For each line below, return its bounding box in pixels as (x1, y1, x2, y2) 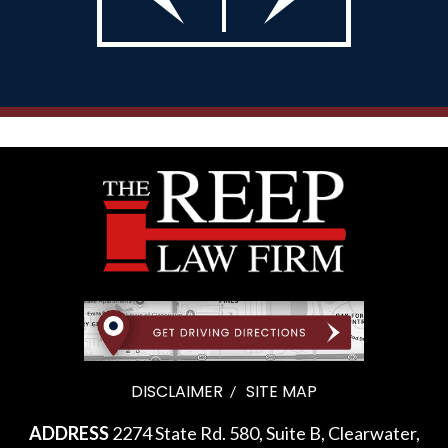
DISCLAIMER (131, 379, 223, 403)
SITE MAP (246, 379, 317, 403)
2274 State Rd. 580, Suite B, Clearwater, (108, 421, 420, 444)
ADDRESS (28, 421, 109, 444)
